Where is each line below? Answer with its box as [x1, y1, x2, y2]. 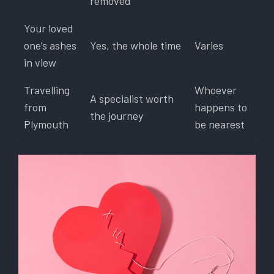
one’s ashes [24, 39, 76, 53]
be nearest [194, 117, 245, 131]
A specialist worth [90, 92, 174, 106]
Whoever [194, 83, 237, 97]
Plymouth [24, 117, 68, 131]
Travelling [24, 83, 70, 97]
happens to [194, 100, 247, 114]
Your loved [24, 21, 73, 35]
